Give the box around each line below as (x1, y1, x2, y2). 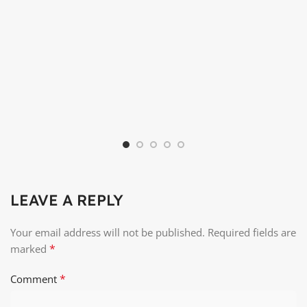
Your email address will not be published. (10, 225, 205, 240)
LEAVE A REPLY (10, 191, 123, 210)
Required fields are (208, 225, 296, 240)
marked (10, 242, 49, 256)
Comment (10, 272, 60, 286)
